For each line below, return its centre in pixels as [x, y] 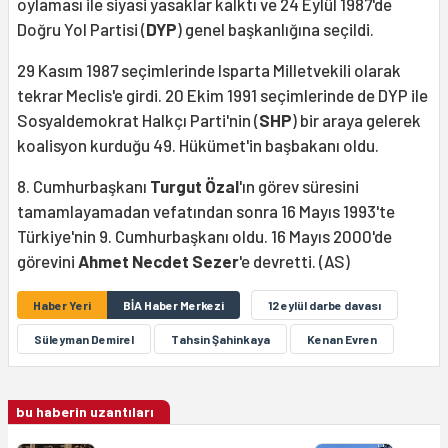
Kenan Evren [342, 338]
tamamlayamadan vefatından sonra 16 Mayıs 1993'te [206, 210]
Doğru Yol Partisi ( [81, 28]
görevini [47, 260]
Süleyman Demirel [84, 338]
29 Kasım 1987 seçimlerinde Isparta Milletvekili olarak [209, 69]
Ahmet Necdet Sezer [158, 260]
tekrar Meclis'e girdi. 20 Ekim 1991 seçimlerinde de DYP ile [222, 94]
